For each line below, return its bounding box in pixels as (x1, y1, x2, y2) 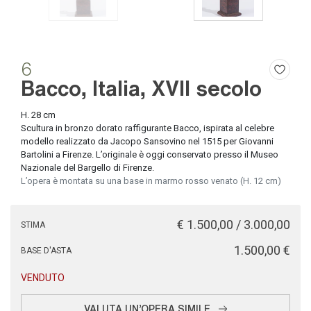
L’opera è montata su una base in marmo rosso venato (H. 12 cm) (21, 176, 281, 186)
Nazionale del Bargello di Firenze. (21, 162, 154, 173)
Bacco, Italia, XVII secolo (21, 73, 262, 101)
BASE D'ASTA (21, 246, 72, 255)
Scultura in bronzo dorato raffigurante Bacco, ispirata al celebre (21, 123, 274, 133)
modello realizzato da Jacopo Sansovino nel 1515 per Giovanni (21, 136, 274, 146)
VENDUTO (21, 272, 65, 283)
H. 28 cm (21, 110, 56, 120)
